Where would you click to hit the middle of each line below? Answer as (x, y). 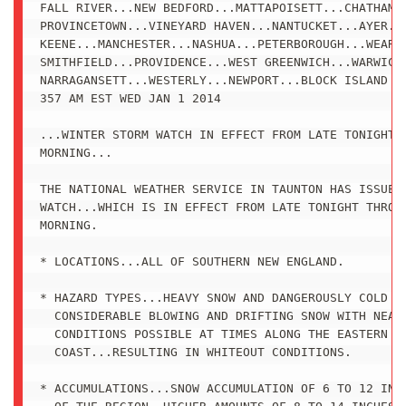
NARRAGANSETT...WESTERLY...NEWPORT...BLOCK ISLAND (213, 81)
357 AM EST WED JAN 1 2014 (130, 99)
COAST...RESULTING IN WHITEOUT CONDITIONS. (195, 353)
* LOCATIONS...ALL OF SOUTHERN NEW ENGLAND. (192, 262)
